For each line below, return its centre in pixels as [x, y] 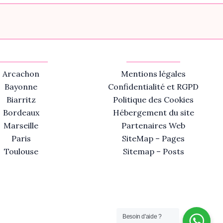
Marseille [21, 126]
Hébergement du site [153, 113]
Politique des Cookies [153, 100]
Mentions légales [153, 74]
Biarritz [21, 100]
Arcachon [21, 74]
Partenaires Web [153, 126]
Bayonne [21, 87]
